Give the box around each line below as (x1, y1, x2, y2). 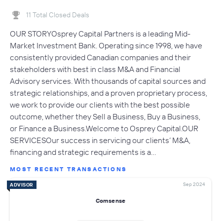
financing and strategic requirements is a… (10, 147, 156, 157)
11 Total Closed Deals (26, 10, 89, 19)
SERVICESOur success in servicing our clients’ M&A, (10, 135, 190, 145)
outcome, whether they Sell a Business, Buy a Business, (10, 111, 200, 121)
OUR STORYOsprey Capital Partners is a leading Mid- (10, 28, 190, 38)
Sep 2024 (183, 181, 205, 187)
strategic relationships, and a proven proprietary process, (10, 87, 207, 98)
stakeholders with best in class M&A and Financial (10, 64, 181, 74)
